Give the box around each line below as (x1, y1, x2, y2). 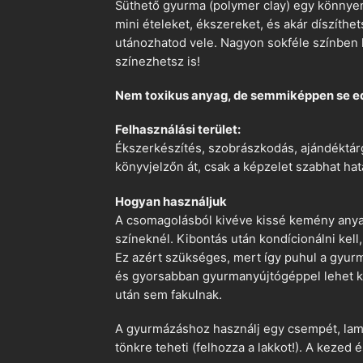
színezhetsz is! (115, 53, 200, 69)
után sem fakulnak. (115, 287, 222, 302)
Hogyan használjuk (115, 194, 227, 209)
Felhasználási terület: (115, 122, 241, 138)
